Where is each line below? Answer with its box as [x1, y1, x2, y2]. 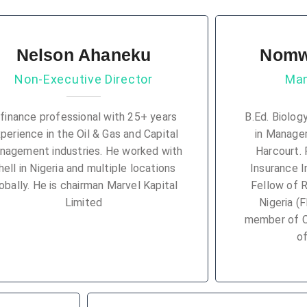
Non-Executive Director [14, 72, 153, 86]
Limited [64, 196, 103, 209]
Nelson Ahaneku [16, 45, 151, 64]
